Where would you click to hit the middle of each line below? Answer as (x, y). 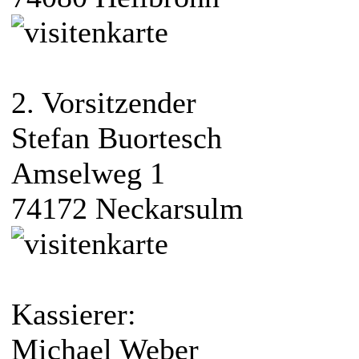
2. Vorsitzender (104, 103)
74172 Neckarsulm (127, 209)
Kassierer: (74, 315)
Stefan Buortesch (117, 138)
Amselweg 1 (88, 173)
